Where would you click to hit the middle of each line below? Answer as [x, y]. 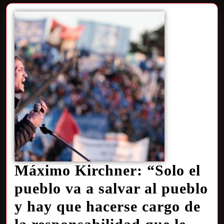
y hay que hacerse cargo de [107, 206]
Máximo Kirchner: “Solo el [107, 170]
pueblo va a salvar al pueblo [111, 188]
